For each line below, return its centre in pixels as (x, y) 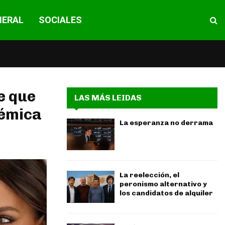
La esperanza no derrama (166, 123)
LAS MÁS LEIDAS (108, 98)
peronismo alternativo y (163, 184)
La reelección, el (149, 175)
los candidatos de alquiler (166, 193)
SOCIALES (60, 20)
